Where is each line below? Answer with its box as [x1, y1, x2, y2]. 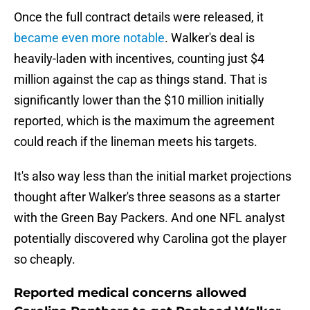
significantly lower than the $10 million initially [14, 93, 264, 108]
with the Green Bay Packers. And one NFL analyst [14, 210, 285, 226]
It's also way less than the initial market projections [14, 169, 291, 184]
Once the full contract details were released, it [14, 10, 264, 25]
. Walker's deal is [165, 30, 255, 46]
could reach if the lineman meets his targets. [14, 134, 257, 149]
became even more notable [14, 30, 165, 46]
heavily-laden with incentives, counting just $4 [14, 51, 264, 66]
